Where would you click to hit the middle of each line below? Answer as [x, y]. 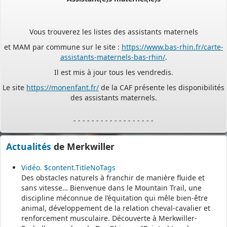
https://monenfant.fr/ [63, 78]
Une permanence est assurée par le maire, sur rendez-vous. [113, 172]
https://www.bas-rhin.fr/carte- [172, 37]
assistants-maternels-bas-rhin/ [112, 48]
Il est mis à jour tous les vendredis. [113, 63]
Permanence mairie [113, 141]
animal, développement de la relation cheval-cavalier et [116, 208]
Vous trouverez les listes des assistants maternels [113, 22]
